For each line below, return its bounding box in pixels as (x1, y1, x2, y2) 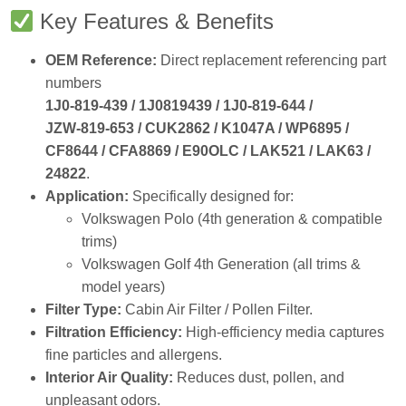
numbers (45, 69, 101, 85)
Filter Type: (45, 295, 121, 312)
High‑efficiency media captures (182, 318, 384, 334)
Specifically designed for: (129, 182, 294, 198)
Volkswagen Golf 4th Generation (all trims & (82, 250, 361, 266)
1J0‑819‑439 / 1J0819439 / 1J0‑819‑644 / (45, 92, 313, 108)
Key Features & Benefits (34, 3, 275, 28)
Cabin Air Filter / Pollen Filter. (121, 295, 313, 312)
